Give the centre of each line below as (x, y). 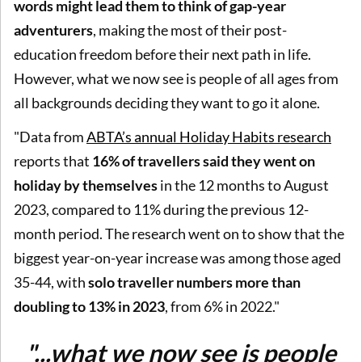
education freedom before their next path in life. (162, 55)
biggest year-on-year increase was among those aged (177, 257)
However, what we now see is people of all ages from (176, 79)
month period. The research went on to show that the (179, 233)
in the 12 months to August (243, 185)
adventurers (53, 30)
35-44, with (50, 282)
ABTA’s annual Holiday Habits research (209, 136)
